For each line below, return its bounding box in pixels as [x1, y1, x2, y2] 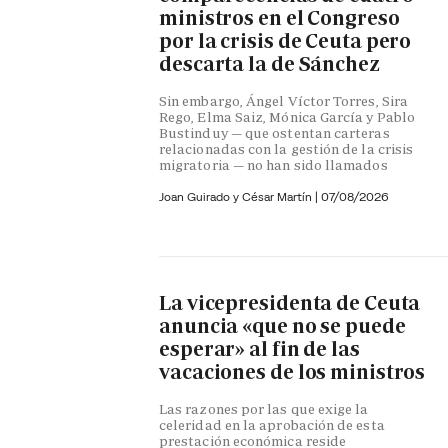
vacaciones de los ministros [159, 358, 426, 385]
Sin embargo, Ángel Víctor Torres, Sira [159, 91, 409, 110]
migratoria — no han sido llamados [159, 155, 388, 174]
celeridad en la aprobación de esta [159, 415, 385, 434]
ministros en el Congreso [159, 5, 400, 32]
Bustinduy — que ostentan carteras [159, 123, 390, 142]
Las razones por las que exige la [159, 399, 369, 418]
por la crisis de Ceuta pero [159, 28, 412, 55]
